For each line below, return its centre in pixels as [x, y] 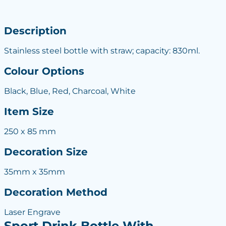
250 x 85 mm [30, 131]
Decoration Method [55, 192]
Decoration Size [46, 152]
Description [35, 31]
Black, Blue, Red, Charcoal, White [70, 91]
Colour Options [44, 71]
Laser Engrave [32, 212]
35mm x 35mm [34, 172]
